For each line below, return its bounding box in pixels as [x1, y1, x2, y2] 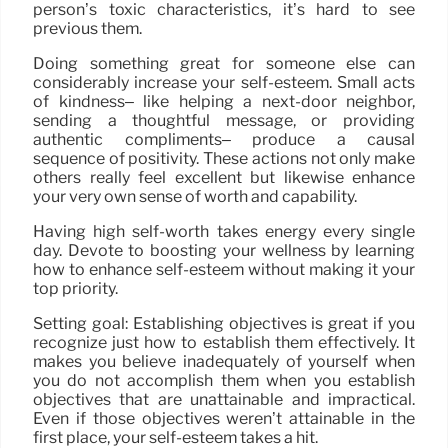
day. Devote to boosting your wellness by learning [33, 241, 415, 261]
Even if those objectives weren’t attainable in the [33, 409, 415, 429]
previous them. [33, 19, 142, 39]
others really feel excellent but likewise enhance [33, 168, 415, 188]
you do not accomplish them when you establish [33, 371, 415, 391]
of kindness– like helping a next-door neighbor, [33, 92, 415, 112]
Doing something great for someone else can [33, 54, 415, 74]
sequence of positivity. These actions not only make [33, 149, 415, 169]
